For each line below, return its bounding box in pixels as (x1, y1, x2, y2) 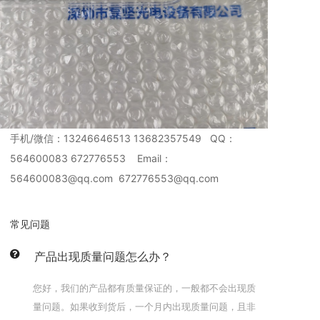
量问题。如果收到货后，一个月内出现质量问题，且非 (33, 301, 256, 312)
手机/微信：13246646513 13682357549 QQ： (10, 132, 236, 144)
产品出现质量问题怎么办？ (34, 249, 171, 264)
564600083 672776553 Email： (10, 152, 171, 164)
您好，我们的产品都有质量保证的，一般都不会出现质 (33, 282, 256, 294)
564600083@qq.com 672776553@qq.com (10, 172, 219, 184)
